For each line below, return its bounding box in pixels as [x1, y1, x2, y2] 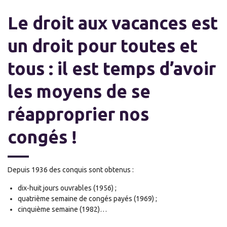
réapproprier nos [8, 104, 149, 124]
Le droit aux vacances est [8, 13, 218, 33]
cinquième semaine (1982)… [18, 205, 107, 213]
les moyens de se [8, 81, 150, 101]
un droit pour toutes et [8, 35, 198, 56]
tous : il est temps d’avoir [8, 58, 216, 79]
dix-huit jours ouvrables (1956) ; [18, 184, 117, 192]
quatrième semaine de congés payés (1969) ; [18, 195, 157, 203]
